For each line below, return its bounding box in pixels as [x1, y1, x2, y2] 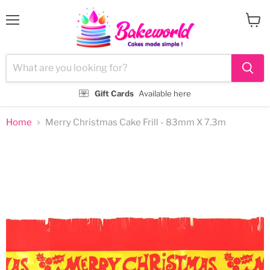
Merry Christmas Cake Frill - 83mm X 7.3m [45, 116, 226, 128]
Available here [138, 88, 191, 98]
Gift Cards [95, 88, 134, 98]
